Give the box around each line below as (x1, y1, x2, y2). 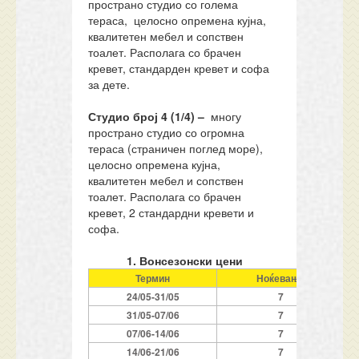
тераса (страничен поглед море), (88, 140, 267, 156)
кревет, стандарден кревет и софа (88, 60, 270, 76)
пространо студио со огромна (88, 124, 245, 140)
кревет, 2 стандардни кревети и (88, 204, 255, 220)
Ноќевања (256, 271, 306, 285)
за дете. (88, 76, 131, 92)
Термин (135, 271, 171, 285)
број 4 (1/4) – (133, 108, 212, 124)
